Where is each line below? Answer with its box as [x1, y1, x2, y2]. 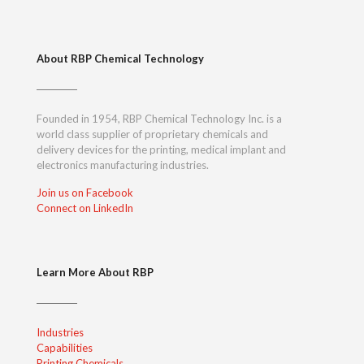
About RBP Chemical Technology [37, 52, 204, 65]
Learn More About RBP [37, 266, 154, 279]
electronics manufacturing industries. [37, 158, 209, 171]
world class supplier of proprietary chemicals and [37, 128, 268, 141]
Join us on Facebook [37, 186, 133, 199]
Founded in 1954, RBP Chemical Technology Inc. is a [37, 112, 282, 125]
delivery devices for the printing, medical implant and [37, 143, 286, 156]
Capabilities [37, 341, 93, 354]
